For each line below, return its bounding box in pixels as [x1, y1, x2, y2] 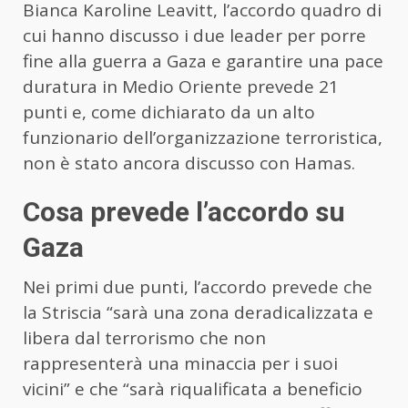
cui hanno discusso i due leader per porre [23, 24, 366, 48]
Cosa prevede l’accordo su [23, 196, 345, 229]
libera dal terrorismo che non [23, 326, 266, 351]
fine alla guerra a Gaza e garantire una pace [23, 49, 383, 74]
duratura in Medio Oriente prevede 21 [23, 75, 339, 99]
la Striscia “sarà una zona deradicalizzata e [23, 301, 373, 325]
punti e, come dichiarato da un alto [23, 100, 315, 125]
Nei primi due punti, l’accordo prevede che [23, 275, 372, 300]
